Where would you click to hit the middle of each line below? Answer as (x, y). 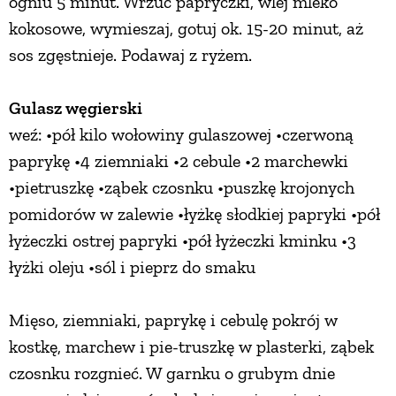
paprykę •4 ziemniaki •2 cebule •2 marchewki (179, 161)
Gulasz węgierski (76, 108)
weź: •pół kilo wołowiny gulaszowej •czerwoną (181, 135)
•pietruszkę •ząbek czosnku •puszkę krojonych (182, 188)
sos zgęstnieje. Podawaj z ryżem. (130, 55)
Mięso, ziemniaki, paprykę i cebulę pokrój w (173, 320)
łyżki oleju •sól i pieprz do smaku (132, 267)
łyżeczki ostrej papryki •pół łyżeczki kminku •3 (183, 241)
